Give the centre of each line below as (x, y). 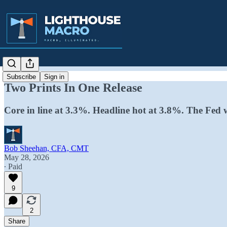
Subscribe (21, 77)
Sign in (54, 77)
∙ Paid (13, 166)
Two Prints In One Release (73, 87)
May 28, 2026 (27, 157)
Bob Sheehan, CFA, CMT (46, 148)
